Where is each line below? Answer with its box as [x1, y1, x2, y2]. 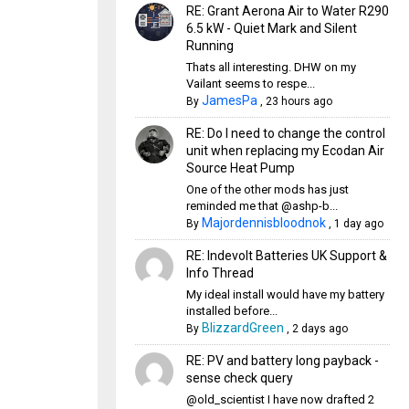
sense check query [185, 371, 293, 385]
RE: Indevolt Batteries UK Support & [185, 248, 387, 263]
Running [185, 38, 234, 53]
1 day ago [333, 217, 383, 230]
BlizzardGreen [201, 320, 284, 335]
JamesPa [201, 93, 257, 108]
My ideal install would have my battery [185, 288, 384, 301]
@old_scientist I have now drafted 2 [185, 393, 374, 406]
